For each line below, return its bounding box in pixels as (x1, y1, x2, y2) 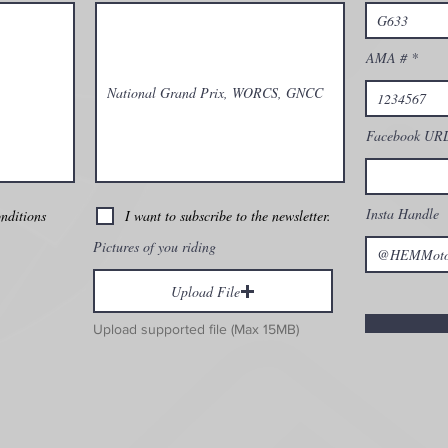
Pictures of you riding (93, 237, 216, 256)
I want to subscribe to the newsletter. (125, 206, 331, 225)
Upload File (171, 281, 240, 301)
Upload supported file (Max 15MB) (93, 321, 299, 337)
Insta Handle (366, 204, 439, 223)
